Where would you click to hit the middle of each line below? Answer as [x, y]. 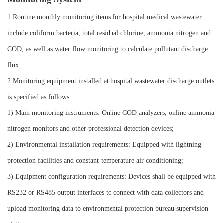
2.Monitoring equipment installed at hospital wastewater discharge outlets [111, 81]
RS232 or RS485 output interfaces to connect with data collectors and [106, 193]
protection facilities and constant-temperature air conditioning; [95, 161]
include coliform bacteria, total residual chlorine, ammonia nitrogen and [109, 33]
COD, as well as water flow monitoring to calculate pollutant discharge [108, 49]
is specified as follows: [39, 97]
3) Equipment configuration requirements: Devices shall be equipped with [111, 177]
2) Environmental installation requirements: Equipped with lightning [104, 145]
